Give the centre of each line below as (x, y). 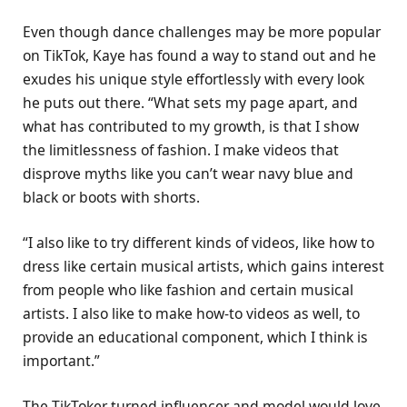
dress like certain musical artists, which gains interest (203, 266)
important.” (61, 360)
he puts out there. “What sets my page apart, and (190, 102)
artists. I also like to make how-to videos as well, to (191, 313)
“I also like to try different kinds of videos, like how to (199, 242)
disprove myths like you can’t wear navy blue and (188, 173)
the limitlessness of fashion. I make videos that (181, 149)
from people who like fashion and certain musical (188, 289)
